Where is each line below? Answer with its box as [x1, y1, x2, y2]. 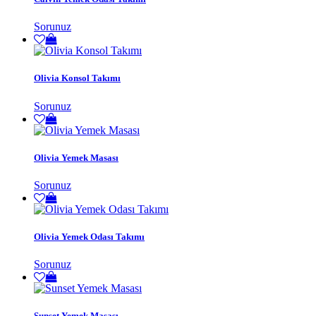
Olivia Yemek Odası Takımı [34, 231, 145, 243]
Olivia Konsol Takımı [34, 73, 121, 84]
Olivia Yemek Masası [34, 152, 119, 163]
